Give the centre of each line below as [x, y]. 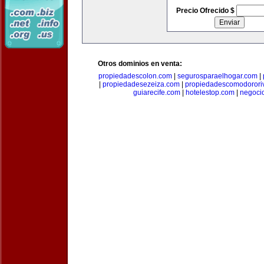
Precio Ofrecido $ [206, 11]
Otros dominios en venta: [140, 64]
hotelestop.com [210, 93]
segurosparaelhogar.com [217, 76]
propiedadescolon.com [135, 76]
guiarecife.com [157, 93]
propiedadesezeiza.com [141, 84]
